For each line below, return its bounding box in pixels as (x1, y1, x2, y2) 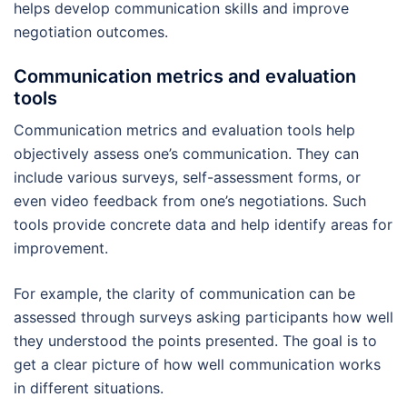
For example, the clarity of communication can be (14, 284, 355, 303)
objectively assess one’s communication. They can (14, 144, 359, 164)
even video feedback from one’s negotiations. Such (14, 192, 366, 211)
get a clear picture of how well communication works (14, 355, 381, 374)
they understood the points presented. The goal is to (14, 332, 377, 351)
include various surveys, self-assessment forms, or (14, 168, 361, 187)
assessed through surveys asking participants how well (14, 308, 393, 327)
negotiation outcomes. (14, 23, 168, 42)
